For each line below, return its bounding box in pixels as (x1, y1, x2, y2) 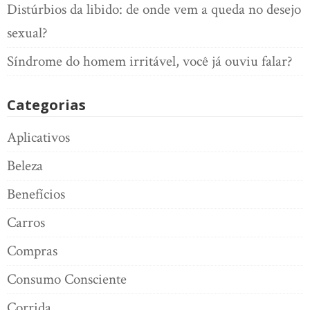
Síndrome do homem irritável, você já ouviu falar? (7, 51, 293, 71)
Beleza (7, 156, 43, 175)
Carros (7, 213, 45, 232)
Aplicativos (7, 128, 70, 147)
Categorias (7, 95, 86, 114)
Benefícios (7, 185, 65, 203)
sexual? (7, 23, 48, 42)
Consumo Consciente (7, 270, 127, 289)
